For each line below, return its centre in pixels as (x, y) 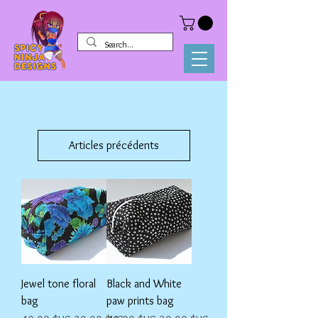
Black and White (144, 284)
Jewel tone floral (59, 284)
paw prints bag (140, 301)
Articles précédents (114, 146)
